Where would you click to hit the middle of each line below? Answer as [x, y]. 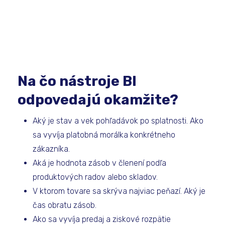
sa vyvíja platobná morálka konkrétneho [104, 135]
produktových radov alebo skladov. [95, 177]
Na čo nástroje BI [77, 81]
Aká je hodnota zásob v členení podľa [99, 163]
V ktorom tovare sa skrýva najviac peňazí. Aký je [119, 191]
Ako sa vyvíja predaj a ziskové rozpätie [102, 219]
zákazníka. [51, 149]
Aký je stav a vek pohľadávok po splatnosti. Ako [118, 121]
